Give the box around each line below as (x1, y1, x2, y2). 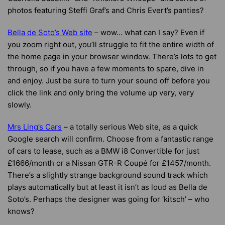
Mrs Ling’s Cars (8, 122, 62, 132)
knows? (8, 206, 35, 216)
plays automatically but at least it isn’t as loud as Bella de (8, 182, 207, 192)
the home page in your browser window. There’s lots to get (8, 52, 216, 61)
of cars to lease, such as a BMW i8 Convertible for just (8, 146, 199, 156)
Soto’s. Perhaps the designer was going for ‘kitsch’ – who (8, 194, 209, 204)
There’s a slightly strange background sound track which (8, 170, 208, 180)
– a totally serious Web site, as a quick (62, 122, 198, 132)
